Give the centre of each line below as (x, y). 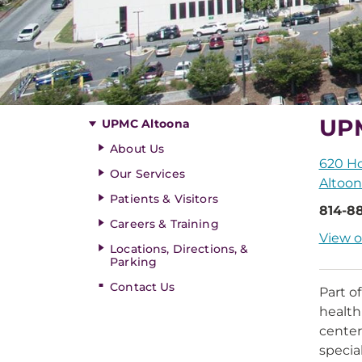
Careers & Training (164, 224)
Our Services (147, 174)
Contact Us (143, 287)
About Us (137, 149)
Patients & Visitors (164, 199)
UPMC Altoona (146, 124)
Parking (134, 262)
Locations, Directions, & (179, 249)
